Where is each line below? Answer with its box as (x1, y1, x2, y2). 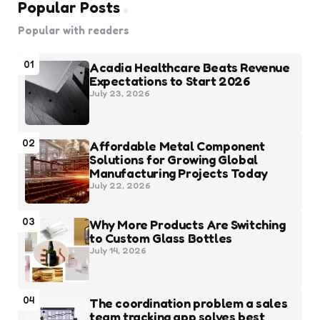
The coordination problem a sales (89, 295, 288, 311)
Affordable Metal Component (89, 138, 265, 154)
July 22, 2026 (89, 179, 151, 191)
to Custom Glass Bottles (89, 230, 232, 246)
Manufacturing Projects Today (89, 165, 268, 181)
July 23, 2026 (89, 87, 150, 99)
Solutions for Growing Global (89, 151, 258, 167)
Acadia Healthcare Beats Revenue (89, 59, 290, 75)
